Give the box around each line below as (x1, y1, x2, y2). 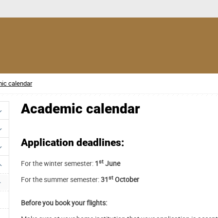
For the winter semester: (21, 159, 95, 168)
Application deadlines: (21, 137, 124, 149)
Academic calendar (21, 101, 140, 117)
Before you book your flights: (21, 198, 107, 208)
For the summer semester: (21, 175, 101, 184)
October (113, 175, 139, 184)
